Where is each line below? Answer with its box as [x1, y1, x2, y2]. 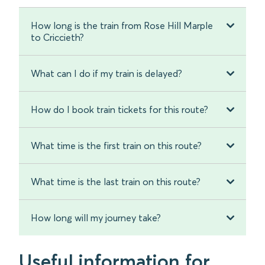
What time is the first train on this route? [31, 140, 202, 152]
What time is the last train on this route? [31, 176, 201, 188]
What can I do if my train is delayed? [31, 67, 182, 80]
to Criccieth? [31, 31, 84, 44]
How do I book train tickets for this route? [31, 104, 208, 116]
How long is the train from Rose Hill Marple [31, 20, 213, 32]
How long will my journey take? [31, 212, 161, 224]
